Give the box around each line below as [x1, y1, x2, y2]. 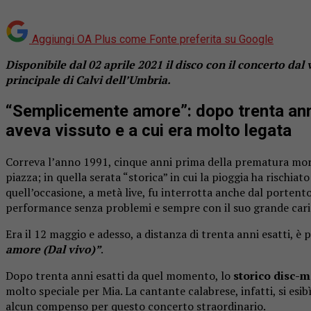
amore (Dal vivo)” [6, 241, 101, 257]
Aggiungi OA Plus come [32, 32, 146, 46]
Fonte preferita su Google [149, 32, 274, 46]
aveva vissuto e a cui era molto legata [6, 120, 292, 140]
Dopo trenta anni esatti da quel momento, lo [6, 267, 233, 283]
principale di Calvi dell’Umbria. [6, 72, 173, 87]
